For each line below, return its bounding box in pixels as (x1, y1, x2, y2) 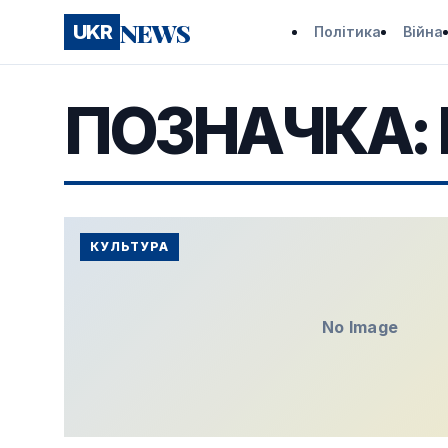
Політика (313, 22, 381, 40)
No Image (321, 317, 399, 337)
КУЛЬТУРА (90, 239, 169, 254)
